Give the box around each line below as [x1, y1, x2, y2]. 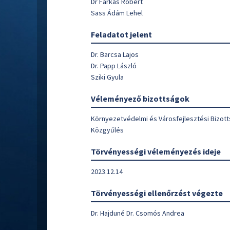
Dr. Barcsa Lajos [91, 50, 139, 59]
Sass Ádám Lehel [91, 8, 143, 17]
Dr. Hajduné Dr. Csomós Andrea [91, 208, 184, 218]
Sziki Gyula [91, 72, 124, 82]
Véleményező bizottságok [91, 93, 189, 104]
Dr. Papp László [91, 61, 137, 70]
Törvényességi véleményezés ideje [91, 146, 221, 157]
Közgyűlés [91, 125, 124, 135]
